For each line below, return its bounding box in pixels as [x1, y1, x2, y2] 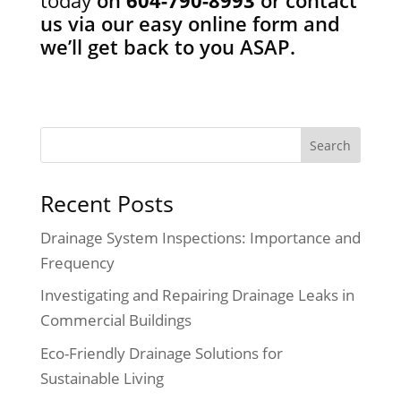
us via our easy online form [39, 9, 298, 37]
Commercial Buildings [39, 310, 192, 331]
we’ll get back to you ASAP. [39, 32, 295, 60]
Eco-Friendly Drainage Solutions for [39, 342, 283, 363]
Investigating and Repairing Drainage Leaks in [39, 285, 354, 306]
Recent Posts [39, 187, 174, 218]
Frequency [39, 252, 115, 273]
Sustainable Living [39, 367, 164, 388]
